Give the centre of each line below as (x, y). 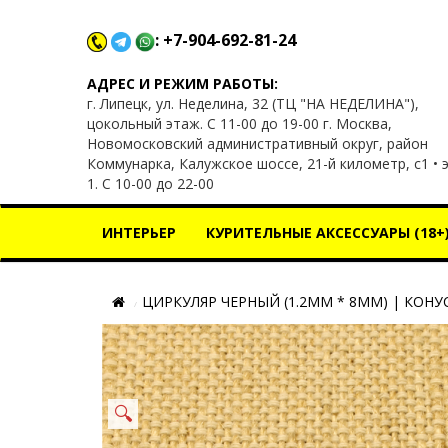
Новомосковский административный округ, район (257, 143)
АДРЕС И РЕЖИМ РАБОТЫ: (182, 83)
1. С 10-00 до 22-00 (150, 183)
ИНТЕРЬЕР (139, 232)
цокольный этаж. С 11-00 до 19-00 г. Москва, (239, 123)
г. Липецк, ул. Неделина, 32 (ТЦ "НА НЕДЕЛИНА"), (253, 103)
